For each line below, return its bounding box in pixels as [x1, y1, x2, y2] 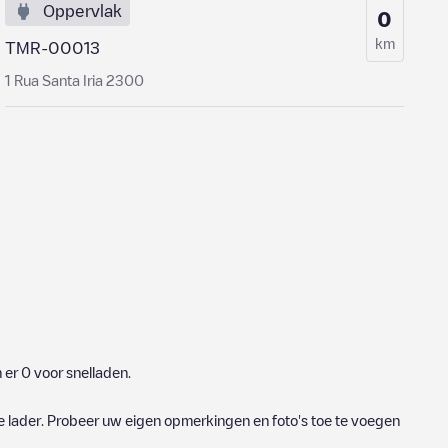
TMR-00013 [5, 40, 101, 56]
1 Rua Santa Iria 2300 [5, 73, 145, 87]
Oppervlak [43, 3, 123, 19]
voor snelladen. [31, 365, 131, 379]
